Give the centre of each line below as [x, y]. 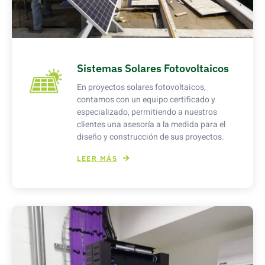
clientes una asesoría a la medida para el [151, 125]
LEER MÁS [97, 158]
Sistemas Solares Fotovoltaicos [153, 69]
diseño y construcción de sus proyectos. [151, 137]
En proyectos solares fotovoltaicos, [141, 88]
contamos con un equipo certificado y [146, 100]
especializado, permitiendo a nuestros [147, 112]
